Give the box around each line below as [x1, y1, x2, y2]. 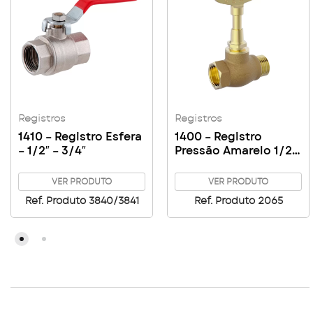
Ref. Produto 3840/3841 [24, 196, 139, 206]
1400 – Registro [175, 131, 262, 143]
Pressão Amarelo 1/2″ [175, 145, 296, 156]
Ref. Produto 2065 [194, 196, 283, 206]
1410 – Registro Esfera [18, 131, 142, 143]
